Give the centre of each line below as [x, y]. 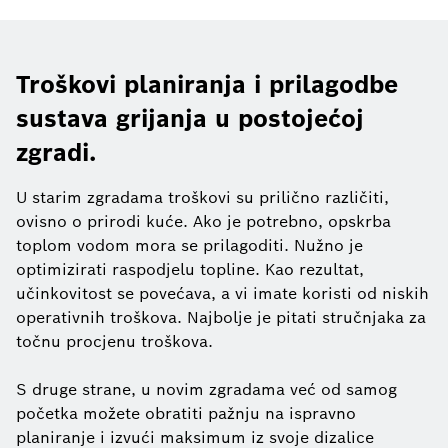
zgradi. [56, 152]
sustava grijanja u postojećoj [190, 118]
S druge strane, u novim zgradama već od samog [206, 389]
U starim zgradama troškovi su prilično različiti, [202, 197]
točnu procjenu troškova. [114, 341]
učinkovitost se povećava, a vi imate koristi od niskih [222, 293]
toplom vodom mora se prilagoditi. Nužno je [189, 245]
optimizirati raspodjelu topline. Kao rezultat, [190, 269]
